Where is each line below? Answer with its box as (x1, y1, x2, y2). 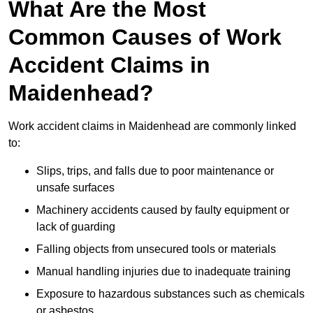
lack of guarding (36, 221, 115, 233)
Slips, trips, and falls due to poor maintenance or (36, 165, 274, 177)
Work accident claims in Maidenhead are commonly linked (8, 120, 296, 133)
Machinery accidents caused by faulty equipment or (36, 204, 289, 217)
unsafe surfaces (36, 182, 115, 194)
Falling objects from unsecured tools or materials (36, 243, 276, 256)
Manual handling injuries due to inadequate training (36, 265, 291, 278)
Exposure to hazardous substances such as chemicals (36, 288, 305, 300)
